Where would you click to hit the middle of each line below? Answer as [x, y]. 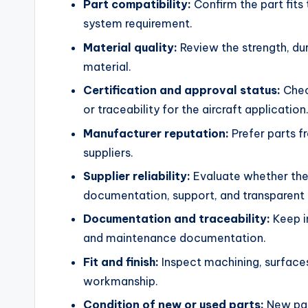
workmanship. [121, 281]
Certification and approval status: [182, 90]
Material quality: [130, 47]
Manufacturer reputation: [156, 133]
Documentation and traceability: [177, 219]
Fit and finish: [121, 262]
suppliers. [108, 152]
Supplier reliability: [137, 176]
